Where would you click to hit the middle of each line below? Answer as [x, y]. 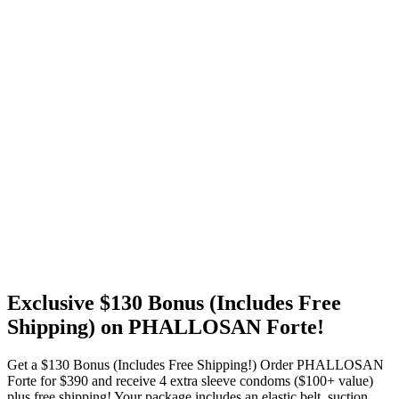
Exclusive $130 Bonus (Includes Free [174, 302]
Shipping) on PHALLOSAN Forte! [166, 326]
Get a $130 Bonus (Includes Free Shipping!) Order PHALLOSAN [195, 364]
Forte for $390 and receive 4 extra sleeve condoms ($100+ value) [190, 380]
